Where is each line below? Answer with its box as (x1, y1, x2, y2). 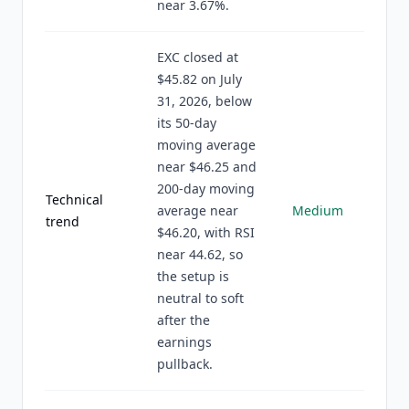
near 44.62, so (157, 246, 243, 263)
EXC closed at (157, 48, 238, 66)
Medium (292, 202, 343, 219)
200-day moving (157, 180, 255, 197)
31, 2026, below (157, 92, 252, 110)
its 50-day (157, 114, 216, 131)
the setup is (157, 267, 229, 285)
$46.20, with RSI (157, 224, 255, 241)
